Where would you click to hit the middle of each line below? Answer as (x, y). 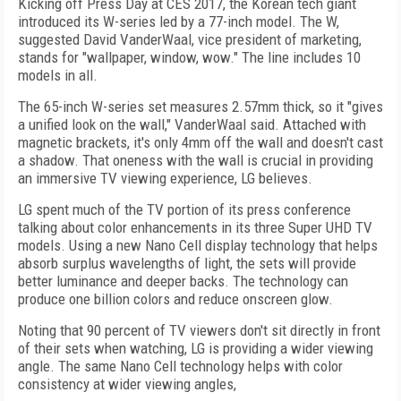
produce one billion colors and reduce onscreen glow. (175, 299)
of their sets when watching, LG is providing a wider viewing (196, 348)
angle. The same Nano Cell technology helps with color (180, 366)
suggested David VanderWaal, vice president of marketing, (190, 39)
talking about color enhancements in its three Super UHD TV (195, 227)
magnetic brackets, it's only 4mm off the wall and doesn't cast (200, 142)
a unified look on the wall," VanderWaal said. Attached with (192, 124)
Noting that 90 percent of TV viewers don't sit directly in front (199, 330)
